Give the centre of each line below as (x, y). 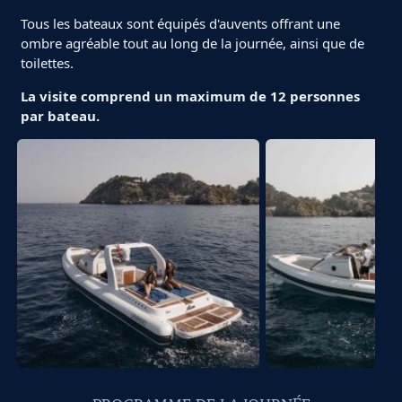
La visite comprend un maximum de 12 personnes (190, 96)
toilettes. (47, 63)
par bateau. (60, 116)
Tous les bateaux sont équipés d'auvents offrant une (180, 24)
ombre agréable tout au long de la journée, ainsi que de (192, 44)
